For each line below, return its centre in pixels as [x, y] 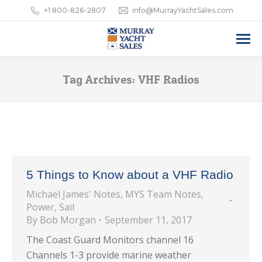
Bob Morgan [68, 220]
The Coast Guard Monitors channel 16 [110, 240]
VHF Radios [169, 80]
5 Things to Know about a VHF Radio [130, 175]
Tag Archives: [100, 80]
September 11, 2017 [148, 220]
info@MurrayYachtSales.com [182, 10]
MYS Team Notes [163, 194]
